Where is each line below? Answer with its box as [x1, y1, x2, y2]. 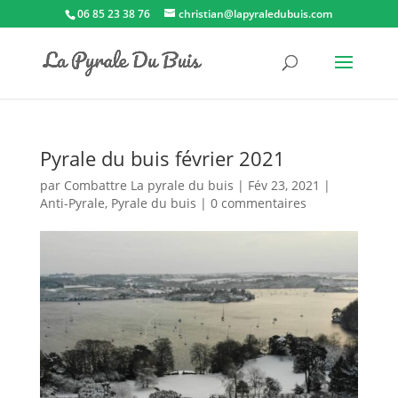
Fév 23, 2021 [247, 177, 320, 194]
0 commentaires [210, 195, 306, 211]
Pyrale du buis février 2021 [39, 145, 285, 171]
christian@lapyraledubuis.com [179, 6, 333, 21]
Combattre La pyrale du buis [63, 177, 234, 194]
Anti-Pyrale [39, 195, 105, 211]
